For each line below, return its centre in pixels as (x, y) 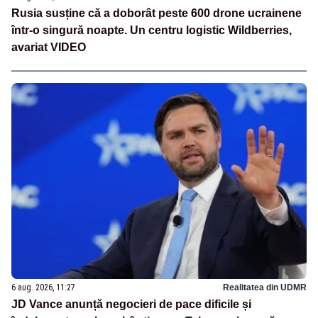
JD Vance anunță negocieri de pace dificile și (131, 305)
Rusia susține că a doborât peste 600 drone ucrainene (157, 13)
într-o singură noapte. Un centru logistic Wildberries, (152, 30)
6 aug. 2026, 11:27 (43, 288)
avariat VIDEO (49, 47)
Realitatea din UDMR (265, 288)
